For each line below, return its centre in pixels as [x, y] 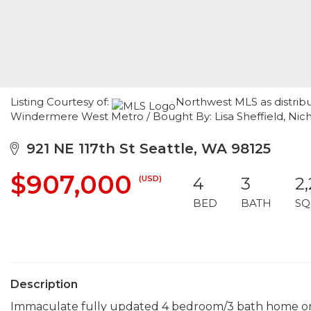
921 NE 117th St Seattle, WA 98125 [144, 149]
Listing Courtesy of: [61, 102]
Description [44, 284]
